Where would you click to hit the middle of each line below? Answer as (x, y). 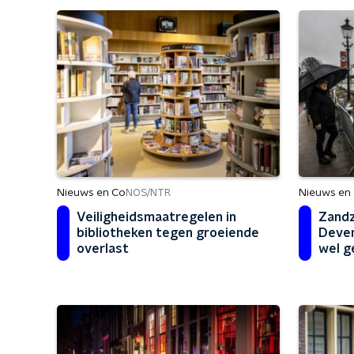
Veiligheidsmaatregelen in (156, 217)
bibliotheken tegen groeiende (168, 233)
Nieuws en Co (91, 193)
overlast (103, 249)
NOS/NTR (148, 193)
